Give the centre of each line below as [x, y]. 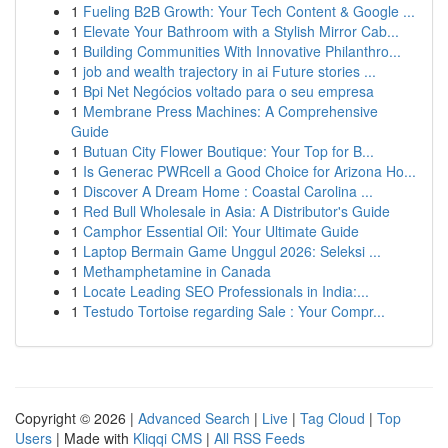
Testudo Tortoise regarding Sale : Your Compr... [234, 311]
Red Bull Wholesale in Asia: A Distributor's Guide [236, 211]
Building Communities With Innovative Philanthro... [242, 51]
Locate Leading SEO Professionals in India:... [226, 291]
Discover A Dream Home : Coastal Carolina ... [228, 191]
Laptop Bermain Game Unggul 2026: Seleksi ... [232, 251]
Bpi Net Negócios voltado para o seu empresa [228, 91]
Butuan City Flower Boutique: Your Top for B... [228, 151]
